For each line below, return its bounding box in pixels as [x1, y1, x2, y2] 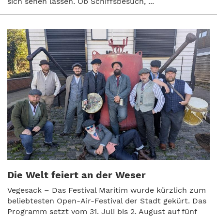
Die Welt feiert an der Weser [7, 169, 146, 181]
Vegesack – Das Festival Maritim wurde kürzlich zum [7, 185, 206, 195]
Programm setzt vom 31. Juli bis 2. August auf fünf [7, 206, 197, 216]
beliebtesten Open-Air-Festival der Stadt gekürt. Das [7, 196, 206, 205]
